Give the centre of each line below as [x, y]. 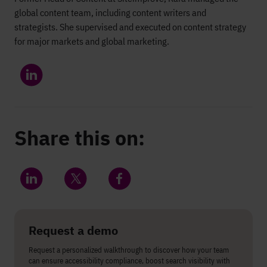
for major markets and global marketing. [92, 41]
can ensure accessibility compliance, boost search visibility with [129, 260]
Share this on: [80, 137]
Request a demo [73, 230]
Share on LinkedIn [65, 194]
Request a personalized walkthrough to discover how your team [129, 250]
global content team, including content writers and [110, 12]
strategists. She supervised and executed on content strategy [130, 27]
